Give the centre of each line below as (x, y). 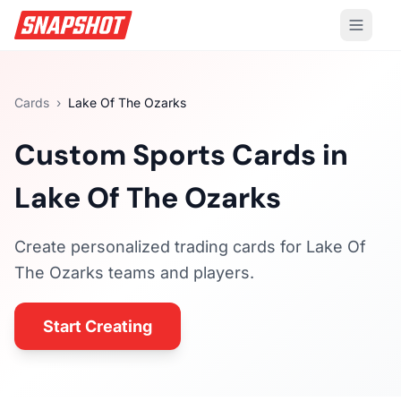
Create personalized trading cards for (160, 247)
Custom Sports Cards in (181, 155)
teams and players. (179, 273)
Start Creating (98, 326)
